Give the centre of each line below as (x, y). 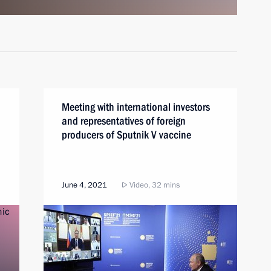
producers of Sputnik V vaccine (126, 135)
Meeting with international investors (136, 107)
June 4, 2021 (84, 185)
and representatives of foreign (124, 121)
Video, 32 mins (154, 185)
